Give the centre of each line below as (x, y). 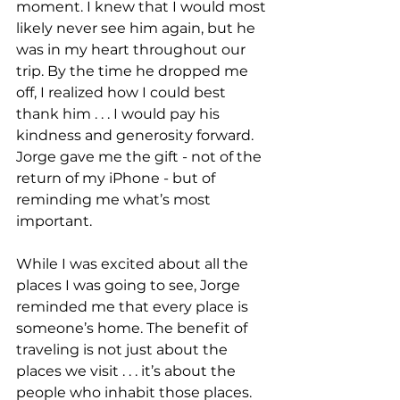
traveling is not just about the (124, 349)
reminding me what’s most (115, 199)
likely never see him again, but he (137, 28)
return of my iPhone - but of (117, 178)
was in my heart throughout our (133, 49)
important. (54, 221)
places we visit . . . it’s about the (128, 371)
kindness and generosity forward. (137, 135)
